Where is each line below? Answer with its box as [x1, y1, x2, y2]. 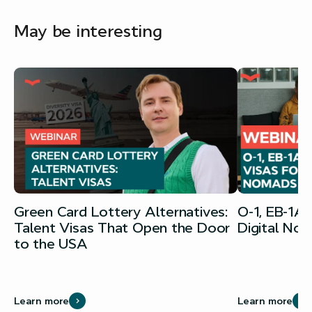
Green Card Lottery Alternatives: [14, 204, 228, 219]
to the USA [14, 236, 88, 251]
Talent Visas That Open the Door [14, 220, 231, 235]
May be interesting [14, 23, 162, 40]
